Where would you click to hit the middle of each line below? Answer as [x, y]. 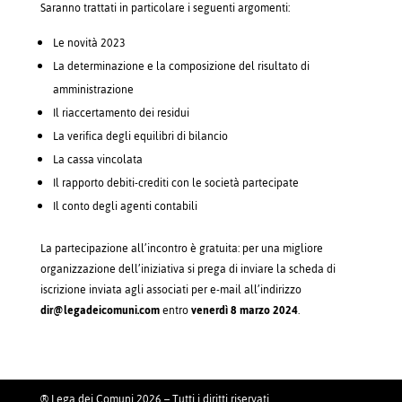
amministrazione [93, 90]
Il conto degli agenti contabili [125, 207]
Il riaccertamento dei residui [121, 114]
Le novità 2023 [89, 44]
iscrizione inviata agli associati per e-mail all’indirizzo [170, 290]
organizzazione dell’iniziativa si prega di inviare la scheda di [188, 270]
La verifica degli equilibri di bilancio [140, 137]
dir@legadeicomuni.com [100, 311]
